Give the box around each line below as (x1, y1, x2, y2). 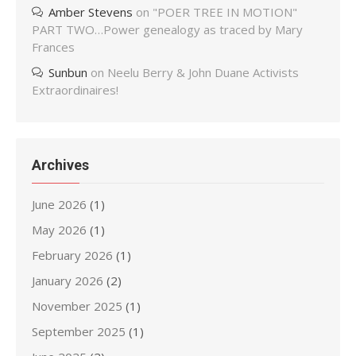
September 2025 (32, 323, 126, 339)
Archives (32, 157, 89, 173)
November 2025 (32, 298, 122, 314)
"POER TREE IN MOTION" (153, 4, 297, 20)
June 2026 (32, 196, 87, 212)
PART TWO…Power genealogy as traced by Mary (32, 21, 303, 37)
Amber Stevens (48, 4, 133, 20)
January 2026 (32, 273, 103, 288)
